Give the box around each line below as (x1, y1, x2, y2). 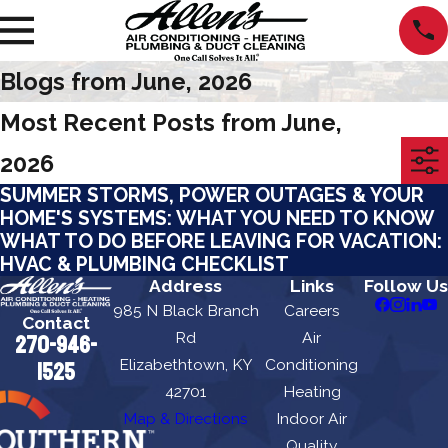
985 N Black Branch (112, 300, 259, 320)
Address (149, 275, 223, 296)
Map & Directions (123, 408, 249, 428)
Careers (283, 300, 340, 320)
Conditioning (265, 354, 359, 374)
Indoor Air (276, 408, 348, 428)
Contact (22, 312, 90, 333)
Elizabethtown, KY (119, 354, 253, 374)
